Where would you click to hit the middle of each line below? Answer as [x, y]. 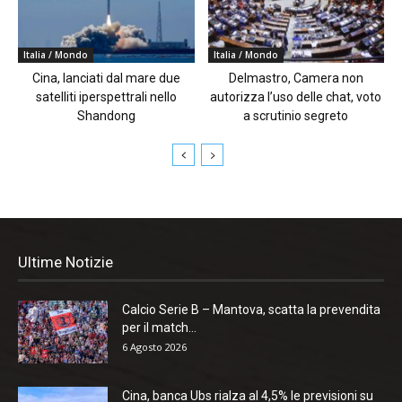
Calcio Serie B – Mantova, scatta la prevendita [251, 309]
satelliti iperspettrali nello [106, 96]
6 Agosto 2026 [154, 346]
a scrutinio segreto [296, 115]
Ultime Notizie [66, 262]
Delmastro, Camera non [296, 78]
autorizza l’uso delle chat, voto [296, 96]
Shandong [106, 115]
